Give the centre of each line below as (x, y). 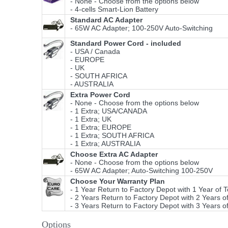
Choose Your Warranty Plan (118, 181)
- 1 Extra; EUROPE (99, 127)
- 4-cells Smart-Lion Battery (112, 9)
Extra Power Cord (100, 95)
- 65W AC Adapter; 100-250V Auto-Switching (139, 28)
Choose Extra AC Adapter (114, 154)
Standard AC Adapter (106, 20)
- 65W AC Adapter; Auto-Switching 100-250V (139, 171)
